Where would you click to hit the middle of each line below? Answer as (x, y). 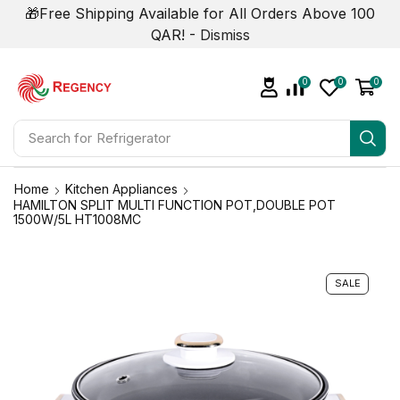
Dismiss (225, 35)
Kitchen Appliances (121, 189)
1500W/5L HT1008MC (77, 219)
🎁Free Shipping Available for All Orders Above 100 (200, 13)
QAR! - (175, 35)
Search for (60, 138)
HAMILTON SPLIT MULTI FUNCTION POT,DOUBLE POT (175, 205)
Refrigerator (133, 138)
